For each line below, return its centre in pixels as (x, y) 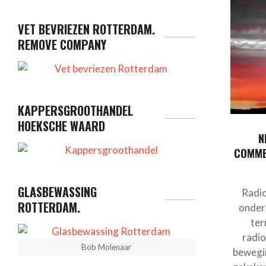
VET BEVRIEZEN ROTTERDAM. (86, 29)
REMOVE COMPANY (62, 45)
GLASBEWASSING (57, 192)
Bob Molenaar (107, 247)
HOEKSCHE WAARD (61, 126)
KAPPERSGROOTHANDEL (75, 111)
